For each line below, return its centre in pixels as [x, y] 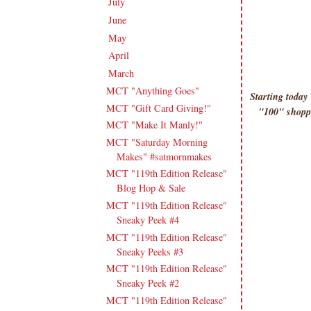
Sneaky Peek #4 [148, 220]
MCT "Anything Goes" [152, 91]
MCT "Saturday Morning [157, 142]
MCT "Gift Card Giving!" [158, 108]
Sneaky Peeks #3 [150, 251]
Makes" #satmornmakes [164, 156]
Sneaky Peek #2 [148, 283]
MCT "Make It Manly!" [154, 125]
